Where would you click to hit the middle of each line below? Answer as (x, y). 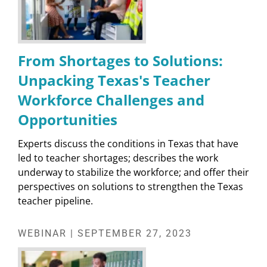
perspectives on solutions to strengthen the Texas (131, 186)
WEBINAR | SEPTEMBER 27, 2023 (105, 233)
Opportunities (68, 119)
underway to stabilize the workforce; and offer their (133, 172)
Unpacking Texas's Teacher (114, 80)
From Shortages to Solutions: (120, 60)
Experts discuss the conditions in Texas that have (128, 143)
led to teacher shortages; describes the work (118, 158)
